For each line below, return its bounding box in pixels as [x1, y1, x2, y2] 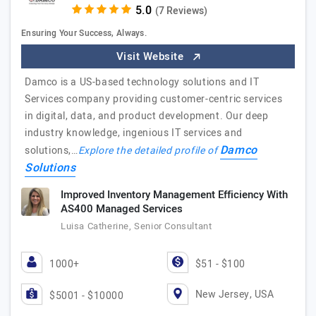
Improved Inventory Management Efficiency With [61, 187, 288, 202]
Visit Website [116, 49, 187, 64]
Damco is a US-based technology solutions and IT [25, 75, 260, 90]
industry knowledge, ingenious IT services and [25, 126, 243, 140]
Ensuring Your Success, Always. [21, 27, 147, 39]
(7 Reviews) [154, 4, 207, 18]
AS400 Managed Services [61, 201, 183, 217]
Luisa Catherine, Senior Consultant [61, 219, 212, 233]
